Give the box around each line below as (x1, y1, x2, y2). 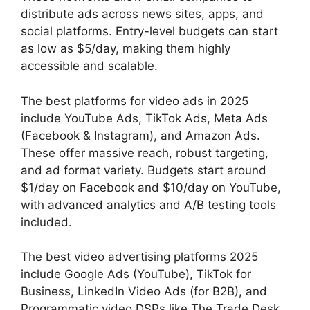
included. (21, 215, 72, 229)
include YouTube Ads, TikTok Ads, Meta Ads (21, 111, 268, 125)
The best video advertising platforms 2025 (21, 250, 258, 264)
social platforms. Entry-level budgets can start (21, 24, 278, 39)
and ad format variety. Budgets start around (21, 163, 266, 177)
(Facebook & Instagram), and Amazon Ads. (21, 128, 260, 143)
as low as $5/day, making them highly (21, 42, 230, 56)
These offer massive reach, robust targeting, (21, 145, 268, 160)
